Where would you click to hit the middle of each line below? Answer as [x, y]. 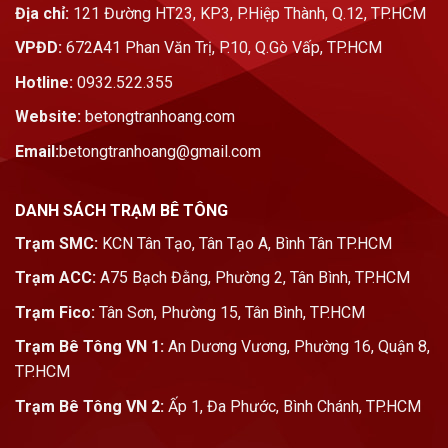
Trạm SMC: [58, 243]
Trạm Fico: [55, 312]
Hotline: [44, 82]
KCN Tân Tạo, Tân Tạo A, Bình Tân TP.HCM [247, 243]
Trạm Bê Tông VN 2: [89, 406]
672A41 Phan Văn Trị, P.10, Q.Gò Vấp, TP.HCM [222, 48]
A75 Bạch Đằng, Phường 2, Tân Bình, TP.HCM [253, 278]
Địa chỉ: [42, 13]
